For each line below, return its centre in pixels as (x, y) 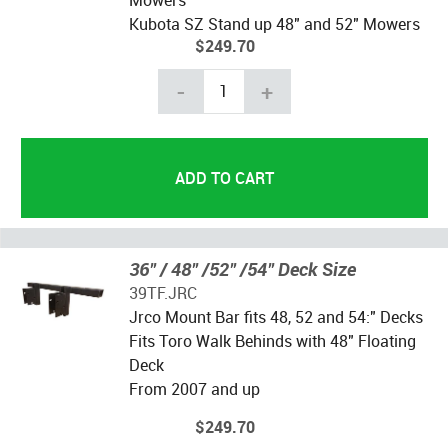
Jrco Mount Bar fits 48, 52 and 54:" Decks (275, 316)
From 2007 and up (194, 388)
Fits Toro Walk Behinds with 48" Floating (272, 340)
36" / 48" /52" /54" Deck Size (242, 268)
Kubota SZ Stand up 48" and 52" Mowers (274, 23)
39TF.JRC (162, 292)
